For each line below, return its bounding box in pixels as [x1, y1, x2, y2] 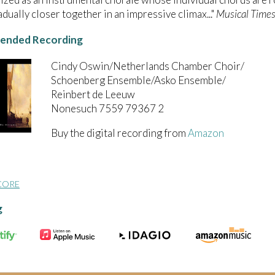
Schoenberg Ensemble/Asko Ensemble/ [51, 73, 226, 87]
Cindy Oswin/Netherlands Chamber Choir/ [51, 59, 244, 72]
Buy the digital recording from [51, 126, 188, 139]
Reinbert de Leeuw [51, 87, 135, 101]
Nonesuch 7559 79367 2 [51, 101, 164, 115]
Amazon [188, 126, 224, 139]
